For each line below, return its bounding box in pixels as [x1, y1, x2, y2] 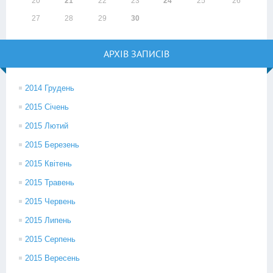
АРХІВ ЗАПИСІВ [104, 48, 169, 60]
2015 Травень [25, 178, 74, 187]
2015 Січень [25, 102, 69, 112]
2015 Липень [25, 216, 71, 225]
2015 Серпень [25, 235, 76, 244]
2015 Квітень [25, 159, 72, 168]
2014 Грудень [25, 83, 74, 93]
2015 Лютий [25, 121, 68, 130]
